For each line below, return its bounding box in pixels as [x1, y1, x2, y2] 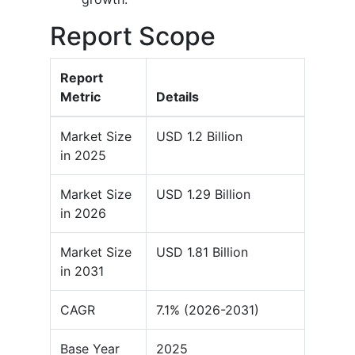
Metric [60, 89, 101, 105]
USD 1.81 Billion [156, 244, 248, 261]
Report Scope [50, 21, 216, 52]
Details [156, 89, 199, 105]
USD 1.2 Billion [156, 128, 242, 145]
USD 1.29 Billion [156, 186, 250, 203]
